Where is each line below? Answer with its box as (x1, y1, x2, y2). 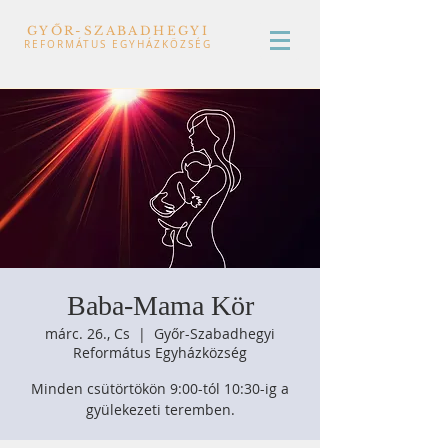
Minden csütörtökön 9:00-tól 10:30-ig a (31, 379, 289, 398)
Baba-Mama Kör (66, 290, 254, 321)
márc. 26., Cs (45, 324, 130, 343)
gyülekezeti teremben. (85, 400, 235, 419)
